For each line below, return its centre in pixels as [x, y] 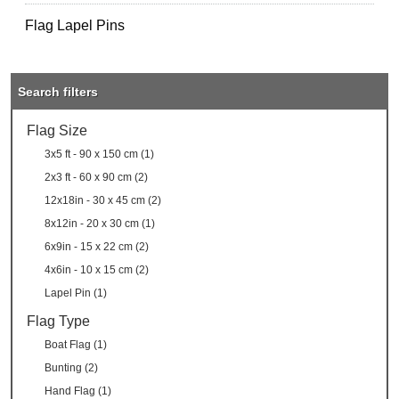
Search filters [58, 92]
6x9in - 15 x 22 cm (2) [97, 247]
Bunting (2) [72, 368]
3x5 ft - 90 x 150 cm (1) [100, 155]
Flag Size [57, 131]
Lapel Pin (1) [76, 293]
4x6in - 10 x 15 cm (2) [97, 270]
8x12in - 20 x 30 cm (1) [100, 224]
